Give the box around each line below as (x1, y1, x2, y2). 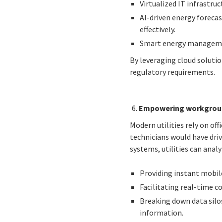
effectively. (140, 24, 176, 35)
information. (140, 208, 184, 218)
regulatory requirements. (130, 67, 216, 77)
